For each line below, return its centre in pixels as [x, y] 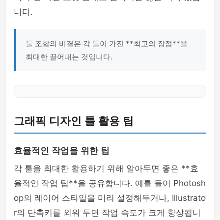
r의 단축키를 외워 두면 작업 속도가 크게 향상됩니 [107, 213]
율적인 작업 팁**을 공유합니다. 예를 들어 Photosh [110, 183]
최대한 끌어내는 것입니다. [69, 57]
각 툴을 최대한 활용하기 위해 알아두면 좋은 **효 [106, 168]
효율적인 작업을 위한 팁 [62, 151]
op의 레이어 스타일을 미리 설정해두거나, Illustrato [110, 198]
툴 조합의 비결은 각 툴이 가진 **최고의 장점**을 [107, 43]
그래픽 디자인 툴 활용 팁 [74, 121]
